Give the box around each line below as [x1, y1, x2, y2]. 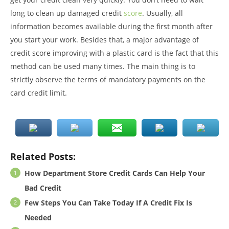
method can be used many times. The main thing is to [10, 61, 195, 72]
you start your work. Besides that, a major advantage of [10, 35, 199, 45]
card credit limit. [10, 88, 67, 98]
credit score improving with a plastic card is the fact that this [10, 48, 219, 58]
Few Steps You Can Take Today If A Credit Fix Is [25, 198, 192, 208]
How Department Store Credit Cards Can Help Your [25, 168, 205, 178]
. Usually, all [142, 8, 183, 18]
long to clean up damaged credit [10, 8, 124, 18]
